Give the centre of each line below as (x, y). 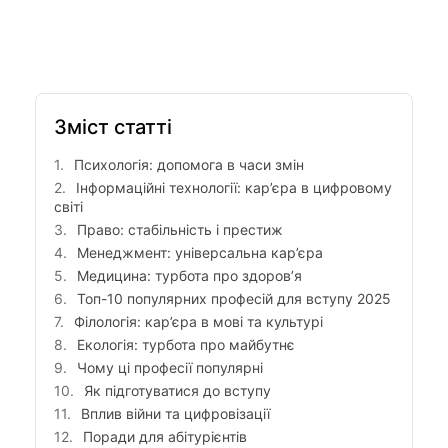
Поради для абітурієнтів (165, 437)
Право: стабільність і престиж (180, 230)
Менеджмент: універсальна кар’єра (200, 253)
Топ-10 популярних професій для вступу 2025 (234, 299)
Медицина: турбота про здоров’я (189, 276)
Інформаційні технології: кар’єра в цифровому (234, 188)
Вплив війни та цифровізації (175, 414)
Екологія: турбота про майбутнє (186, 345)
